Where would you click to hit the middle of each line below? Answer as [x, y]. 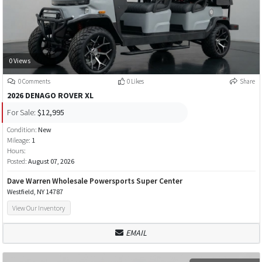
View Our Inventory [39, 208]
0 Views [19, 60]
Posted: [17, 161]
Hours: [16, 151]
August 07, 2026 [51, 161]
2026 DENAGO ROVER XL [50, 96]
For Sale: [21, 112]
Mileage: [18, 140]
